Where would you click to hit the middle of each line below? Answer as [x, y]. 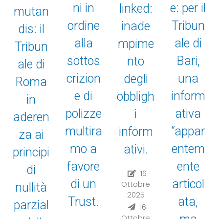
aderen [31, 117]
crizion [83, 79]
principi [31, 152]
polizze [83, 114]
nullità [31, 187]
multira [83, 131]
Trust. [83, 202]
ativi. [136, 150]
